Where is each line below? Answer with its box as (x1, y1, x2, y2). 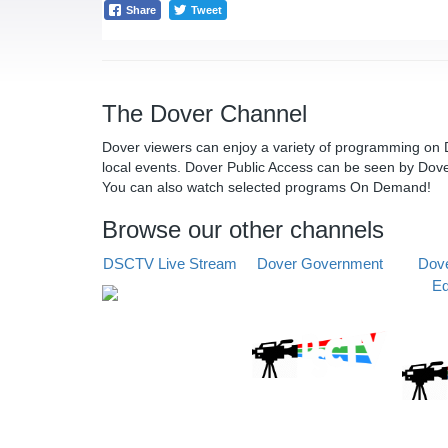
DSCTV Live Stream (103, 255, 237, 273)
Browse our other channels (102, 216, 384, 244)
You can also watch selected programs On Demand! (102, 179, 431, 196)
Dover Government (257, 255, 383, 273)
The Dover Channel (102, 100, 307, 128)
